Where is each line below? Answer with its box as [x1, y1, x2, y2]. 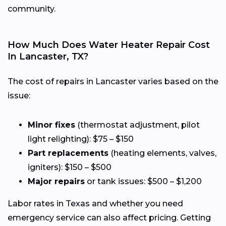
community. [8, 4, 55, 14]
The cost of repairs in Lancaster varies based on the [8, 77, 218, 87]
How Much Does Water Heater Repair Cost [8, 39, 210, 51]
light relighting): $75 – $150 [28, 134, 134, 144]
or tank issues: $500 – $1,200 [85, 177, 202, 187]
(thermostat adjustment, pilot [75, 120, 200, 130]
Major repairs [28, 177, 85, 187]
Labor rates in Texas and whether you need [8, 199, 183, 209]
